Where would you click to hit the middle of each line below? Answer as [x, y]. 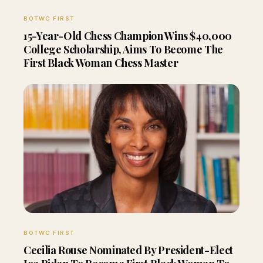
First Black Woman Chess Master [101, 63]
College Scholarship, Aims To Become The [123, 49]
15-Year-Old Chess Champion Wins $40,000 [128, 36]
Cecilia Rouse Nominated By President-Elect [128, 250]
